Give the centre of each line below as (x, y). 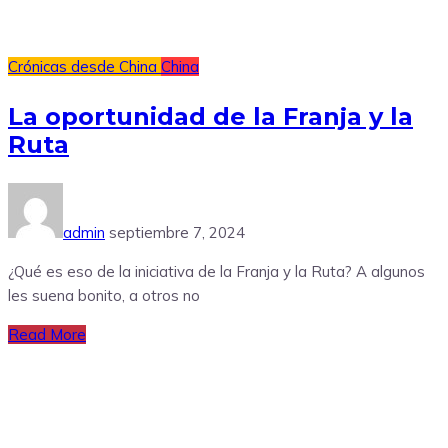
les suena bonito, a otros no (104, 296)
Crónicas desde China (84, 67)
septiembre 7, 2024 (177, 233)
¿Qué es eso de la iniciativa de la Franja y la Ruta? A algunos (216, 272)
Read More (47, 335)
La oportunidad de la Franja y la (210, 117)
